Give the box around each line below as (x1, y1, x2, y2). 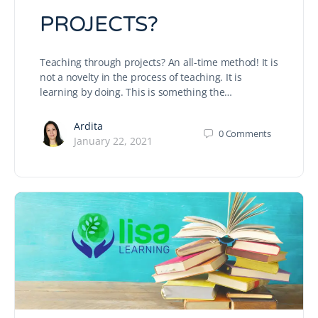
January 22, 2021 (74, 134, 153, 148)
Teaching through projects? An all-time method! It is (40, 55, 278, 70)
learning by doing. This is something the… (40, 85, 233, 99)
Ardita (74, 119, 103, 133)
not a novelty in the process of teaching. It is (40, 70, 242, 84)
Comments (225, 126, 271, 140)
